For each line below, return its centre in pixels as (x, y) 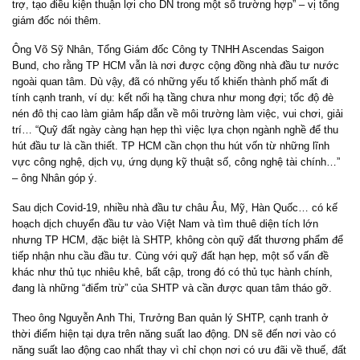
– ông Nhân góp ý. (55, 178)
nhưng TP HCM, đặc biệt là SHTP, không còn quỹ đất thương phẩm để (178, 240)
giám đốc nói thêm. (57, 20)
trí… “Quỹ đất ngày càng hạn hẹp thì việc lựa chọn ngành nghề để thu (175, 130)
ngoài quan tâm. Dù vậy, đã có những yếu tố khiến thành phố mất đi (170, 82)
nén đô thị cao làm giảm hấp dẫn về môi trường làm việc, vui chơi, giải (178, 114)
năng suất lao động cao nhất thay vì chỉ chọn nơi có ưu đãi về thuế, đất (179, 350)
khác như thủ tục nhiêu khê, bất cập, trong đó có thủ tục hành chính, (172, 272)
